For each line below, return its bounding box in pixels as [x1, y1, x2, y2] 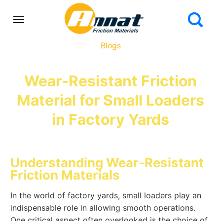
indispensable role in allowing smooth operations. [10, 203, 196, 213]
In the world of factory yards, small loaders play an [10, 190, 202, 201]
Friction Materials [10, 167, 120, 183]
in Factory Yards [52, 110, 169, 129]
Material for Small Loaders [17, 91, 204, 110]
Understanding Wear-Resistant [10, 154, 204, 170]
